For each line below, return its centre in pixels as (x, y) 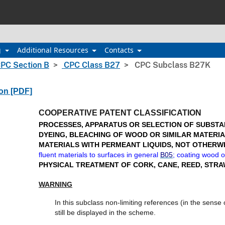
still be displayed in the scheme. (105, 212)
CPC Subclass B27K (172, 65)
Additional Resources (53, 50)
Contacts (120, 50)
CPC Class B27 (91, 65)
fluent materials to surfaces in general (99, 155)
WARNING (55, 184)
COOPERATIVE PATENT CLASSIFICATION (120, 113)
